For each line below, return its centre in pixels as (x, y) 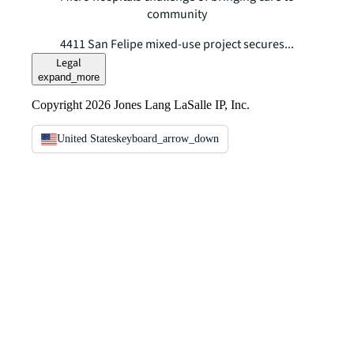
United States (87, 138)
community (177, 14)
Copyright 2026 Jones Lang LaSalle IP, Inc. (141, 104)
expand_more (69, 77)
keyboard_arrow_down (168, 138)
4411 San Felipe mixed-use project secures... (177, 44)
